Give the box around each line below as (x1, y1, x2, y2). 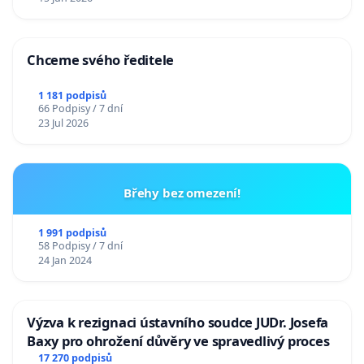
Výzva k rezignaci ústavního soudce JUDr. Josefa (27, 313, 329, 332)
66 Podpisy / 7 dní (37, 102, 123, 116)
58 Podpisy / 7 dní (37, 239, 123, 253)
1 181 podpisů (37, 89, 106, 103)
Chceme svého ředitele (27, 50, 175, 70)
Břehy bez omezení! (123, 184, 241, 201)
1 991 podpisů (37, 226, 106, 240)
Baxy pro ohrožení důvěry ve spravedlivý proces (27, 331, 330, 351)
